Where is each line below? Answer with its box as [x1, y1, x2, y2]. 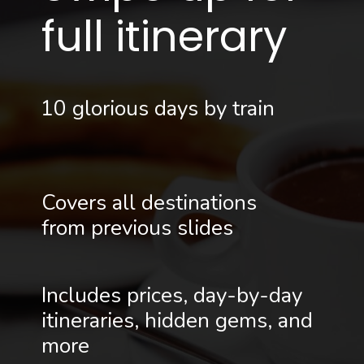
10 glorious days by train [41, 94, 275, 123]
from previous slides [41, 213, 233, 242]
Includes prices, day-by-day [41, 280, 302, 310]
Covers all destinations [41, 188, 257, 217]
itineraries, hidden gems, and [41, 305, 313, 335]
